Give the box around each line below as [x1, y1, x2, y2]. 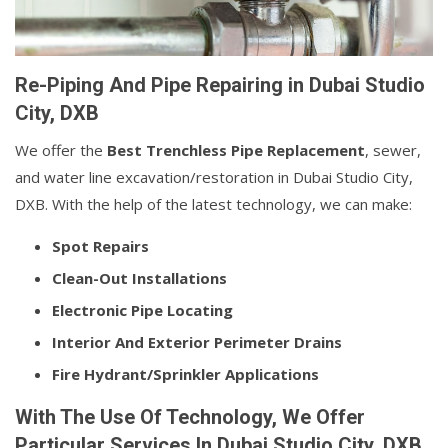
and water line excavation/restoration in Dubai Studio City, [15, 167, 413, 188]
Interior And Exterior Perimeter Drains [52, 332, 342, 353]
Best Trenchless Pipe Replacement [107, 140, 365, 161]
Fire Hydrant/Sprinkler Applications [52, 364, 319, 385]
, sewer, [365, 140, 421, 161]
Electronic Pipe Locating [52, 300, 233, 321]
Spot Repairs [52, 236, 149, 257]
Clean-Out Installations [52, 268, 227, 289]
